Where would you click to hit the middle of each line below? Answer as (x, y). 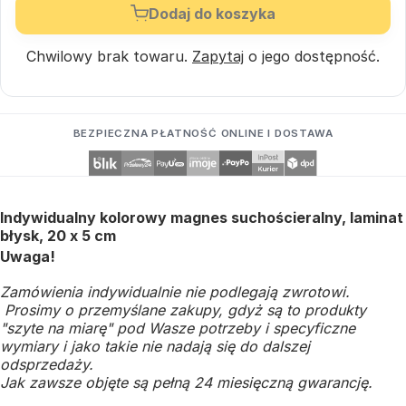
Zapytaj (218, 56)
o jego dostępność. (312, 56)
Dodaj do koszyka (212, 13)
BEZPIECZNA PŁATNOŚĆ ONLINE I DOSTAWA (203, 133)
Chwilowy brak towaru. (109, 56)
